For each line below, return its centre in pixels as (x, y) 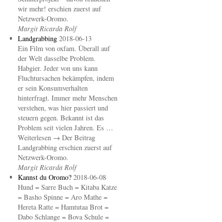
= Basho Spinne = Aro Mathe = (62, 197)
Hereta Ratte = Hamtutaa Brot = (63, 207)
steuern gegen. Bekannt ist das (61, 118)
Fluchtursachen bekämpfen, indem (66, 78)
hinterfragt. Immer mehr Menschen (67, 98)
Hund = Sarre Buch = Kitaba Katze (67, 187)
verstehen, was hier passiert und (63, 108)
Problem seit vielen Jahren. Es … (65, 128)
